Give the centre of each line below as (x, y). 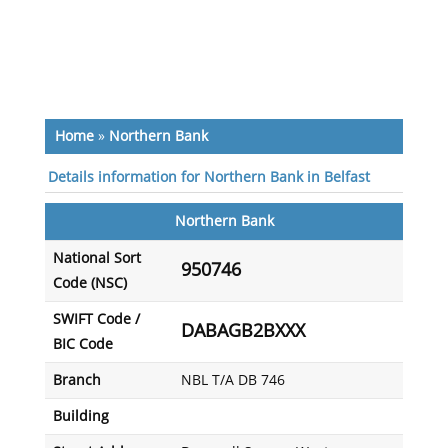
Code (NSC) (89, 283)
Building (80, 416)
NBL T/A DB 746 (232, 380)
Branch (76, 380)
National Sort (96, 258)
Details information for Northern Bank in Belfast (208, 177)
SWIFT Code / (96, 319)
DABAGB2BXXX (242, 331)
